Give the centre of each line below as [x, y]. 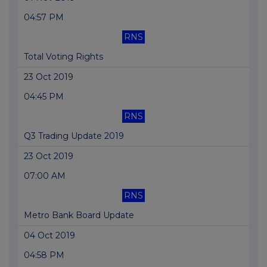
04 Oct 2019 [49, 236]
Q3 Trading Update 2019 [74, 136]
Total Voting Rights [63, 57]
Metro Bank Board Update [79, 215]
